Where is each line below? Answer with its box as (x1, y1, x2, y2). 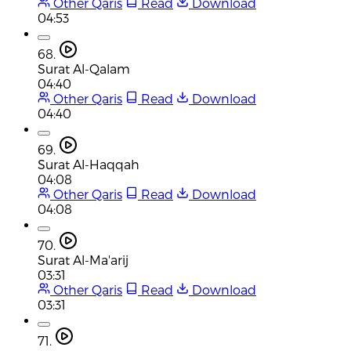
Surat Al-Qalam (38, 60, 130, 76)
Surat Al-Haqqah (38, 156, 139, 172)
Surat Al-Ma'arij (38, 251, 128, 267)
